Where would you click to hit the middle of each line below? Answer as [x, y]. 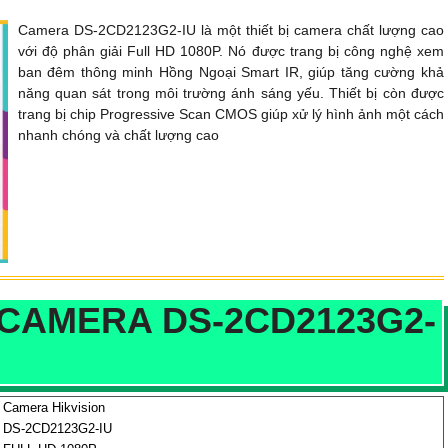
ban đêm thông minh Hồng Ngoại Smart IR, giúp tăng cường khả [230, 71]
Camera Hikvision [54, 408]
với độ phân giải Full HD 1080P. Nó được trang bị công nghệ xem [230, 50]
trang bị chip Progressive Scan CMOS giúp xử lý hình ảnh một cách [230, 113]
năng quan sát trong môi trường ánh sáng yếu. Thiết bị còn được [230, 92]
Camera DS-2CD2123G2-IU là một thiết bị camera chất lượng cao [230, 29]
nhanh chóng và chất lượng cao [118, 134]
